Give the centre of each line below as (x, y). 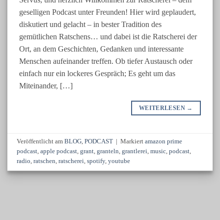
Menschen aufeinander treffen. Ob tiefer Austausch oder (106, 61)
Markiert (133, 141)
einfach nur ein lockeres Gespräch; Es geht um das (97, 73)
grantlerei (135, 151)
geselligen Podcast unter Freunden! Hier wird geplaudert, (108, 12)
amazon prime (164, 141)
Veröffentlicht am (41, 141)
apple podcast (59, 151)
